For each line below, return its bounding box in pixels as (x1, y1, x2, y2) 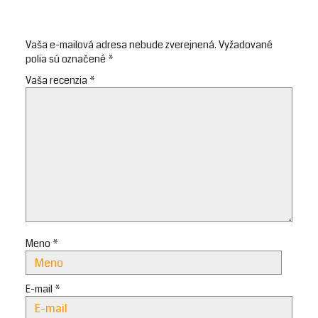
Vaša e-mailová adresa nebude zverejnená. (26, 38, 216, 52)
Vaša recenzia (26, 73, 89, 87)
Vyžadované (219, 38, 273, 52)
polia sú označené (26, 52, 108, 66)
